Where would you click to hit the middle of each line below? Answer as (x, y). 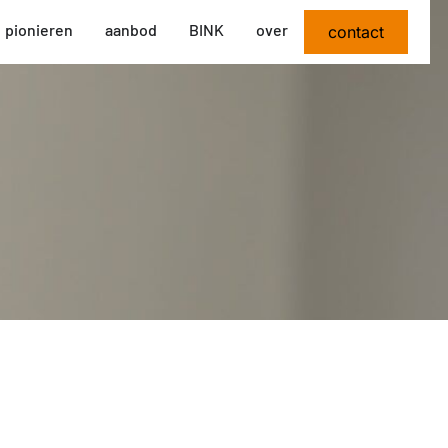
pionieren (39, 29)
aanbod (131, 29)
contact (356, 32)
